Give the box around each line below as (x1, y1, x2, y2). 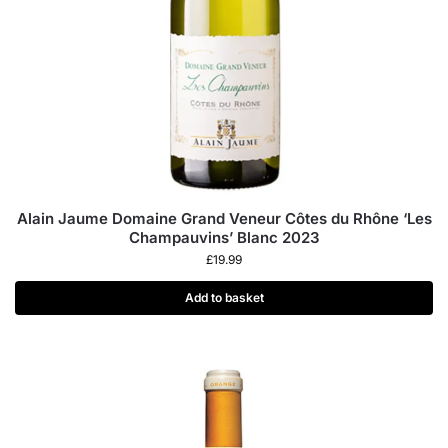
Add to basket (184, 290, 264, 305)
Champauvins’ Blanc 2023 (128, 228, 320, 247)
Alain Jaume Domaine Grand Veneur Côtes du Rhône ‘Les (16, 209, 432, 228)
